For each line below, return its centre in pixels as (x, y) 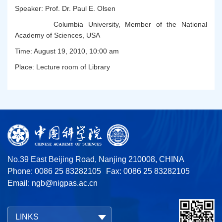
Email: (20, 183)
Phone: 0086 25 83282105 (54, 171)
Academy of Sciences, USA (57, 35)
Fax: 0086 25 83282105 (148, 171)
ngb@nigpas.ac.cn (65, 183)
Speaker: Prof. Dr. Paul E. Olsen (65, 8)
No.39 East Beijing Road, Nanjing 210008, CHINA (96, 159)
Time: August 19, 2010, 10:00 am (67, 51)
